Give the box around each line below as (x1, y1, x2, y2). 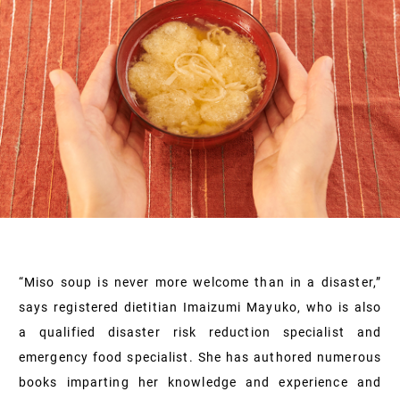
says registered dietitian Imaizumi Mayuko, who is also (19, 299, 381, 314)
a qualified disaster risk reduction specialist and (19, 324, 381, 339)
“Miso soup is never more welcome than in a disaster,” (19, 274, 381, 289)
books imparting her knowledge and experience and (19, 374, 381, 389)
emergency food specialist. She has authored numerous (19, 349, 381, 364)
